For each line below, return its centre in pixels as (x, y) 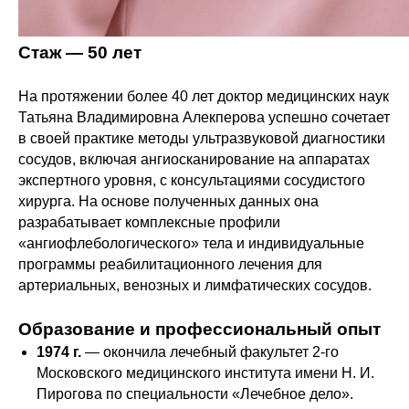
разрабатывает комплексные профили (149, 222)
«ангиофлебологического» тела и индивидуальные (191, 243)
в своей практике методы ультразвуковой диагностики (202, 138)
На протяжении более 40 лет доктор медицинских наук (204, 96)
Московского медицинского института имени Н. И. (205, 373)
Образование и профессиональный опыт (199, 329)
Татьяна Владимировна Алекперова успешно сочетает (204, 117)
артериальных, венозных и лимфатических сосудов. (195, 285)
